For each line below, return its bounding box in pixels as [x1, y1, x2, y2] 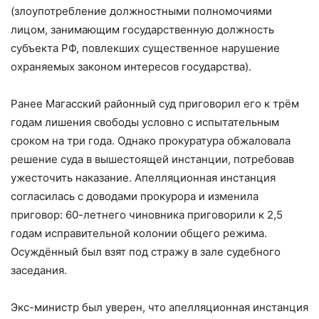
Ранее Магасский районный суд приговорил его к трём [11, 96, 299, 110]
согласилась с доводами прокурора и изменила [11, 189, 258, 203]
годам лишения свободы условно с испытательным [11, 115, 279, 129]
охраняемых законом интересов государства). [11, 59, 254, 73]
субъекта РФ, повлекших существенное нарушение [11, 41, 280, 55]
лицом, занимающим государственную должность [11, 22, 274, 36]
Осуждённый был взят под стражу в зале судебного [11, 244, 281, 258]
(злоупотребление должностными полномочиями [11, 4, 272, 18]
